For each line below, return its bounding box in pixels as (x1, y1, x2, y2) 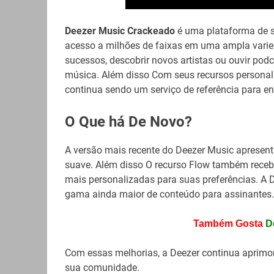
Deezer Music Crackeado (64, 25, 175, 37)
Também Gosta (193, 218, 263, 229)
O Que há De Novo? (64, 113, 192, 131)
